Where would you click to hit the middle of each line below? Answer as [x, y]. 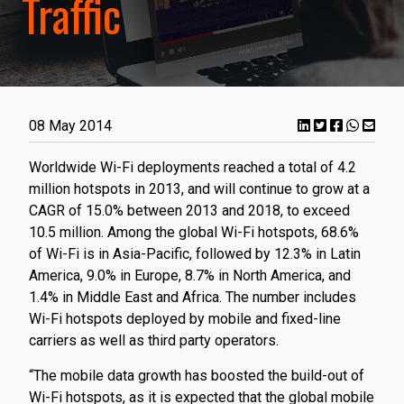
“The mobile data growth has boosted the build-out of [197, 376]
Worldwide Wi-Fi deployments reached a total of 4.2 [193, 168]
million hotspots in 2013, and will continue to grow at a [199, 189]
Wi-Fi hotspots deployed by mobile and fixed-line [185, 319]
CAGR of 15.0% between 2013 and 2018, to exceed [189, 211]
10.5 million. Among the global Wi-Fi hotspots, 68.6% [194, 233]
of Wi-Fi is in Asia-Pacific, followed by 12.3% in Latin [195, 254]
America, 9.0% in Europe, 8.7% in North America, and [190, 276]
